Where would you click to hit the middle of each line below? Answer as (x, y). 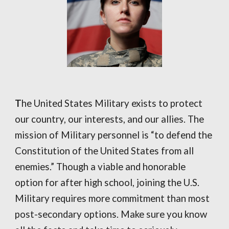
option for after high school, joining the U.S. (107, 182)
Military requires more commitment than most (112, 198)
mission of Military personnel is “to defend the (114, 135)
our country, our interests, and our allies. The (110, 119)
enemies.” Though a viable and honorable (100, 166)
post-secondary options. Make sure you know (111, 214)
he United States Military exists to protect (112, 103)
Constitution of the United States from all (105, 151)
